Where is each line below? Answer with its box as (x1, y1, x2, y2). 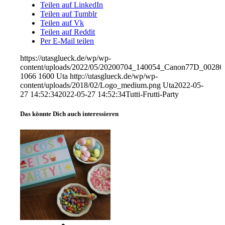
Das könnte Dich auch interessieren (20, 110, 119, 118)
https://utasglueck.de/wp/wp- (20, 54, 111, 63)
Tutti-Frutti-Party (126, 90, 179, 99)
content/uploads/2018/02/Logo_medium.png (20, 81, 161, 90)
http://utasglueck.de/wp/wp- (70, 72, 158, 81)
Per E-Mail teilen (40, 37, 94, 46)
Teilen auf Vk (40, 19, 84, 28)
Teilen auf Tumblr (40, 10, 97, 19)
